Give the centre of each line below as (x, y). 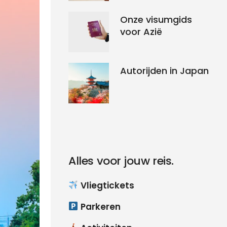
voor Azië (141, 31)
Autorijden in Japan (165, 70)
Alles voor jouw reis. (121, 161)
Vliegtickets (106, 185)
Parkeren (99, 206)
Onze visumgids (156, 19)
